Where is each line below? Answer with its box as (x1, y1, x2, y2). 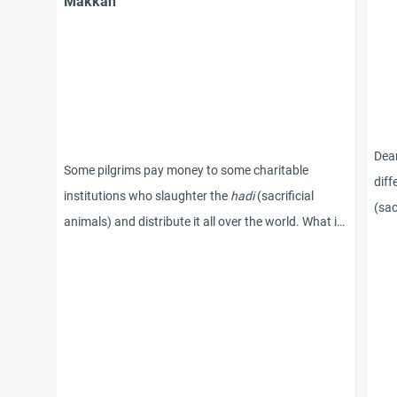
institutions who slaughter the (64, 189, 230, 204)
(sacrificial (254, 189, 314, 204)
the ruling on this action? (64, 240, 198, 255)
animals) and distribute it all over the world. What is (64, 214, 343, 230)
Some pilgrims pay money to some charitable (64, 163, 308, 178)
